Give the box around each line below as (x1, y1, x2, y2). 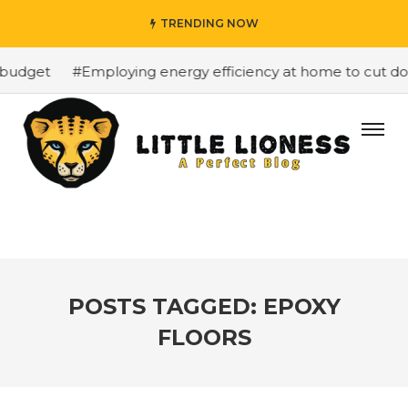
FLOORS (157, 324, 251, 351)
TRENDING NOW (159, 16, 259, 30)
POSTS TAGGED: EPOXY (67, 293, 341, 320)
